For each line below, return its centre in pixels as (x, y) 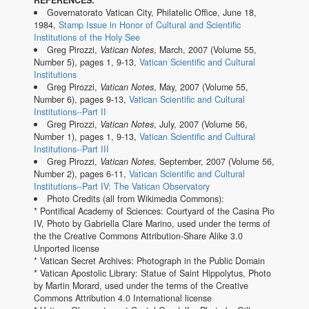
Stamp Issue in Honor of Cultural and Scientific (150, 25)
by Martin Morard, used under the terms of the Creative (141, 286)
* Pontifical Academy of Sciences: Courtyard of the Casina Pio (154, 211)
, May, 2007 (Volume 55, (201, 87)
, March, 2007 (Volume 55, (205, 50)
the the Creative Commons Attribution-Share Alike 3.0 (138, 236)
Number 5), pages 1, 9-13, (87, 62)
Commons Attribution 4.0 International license (123, 298)
